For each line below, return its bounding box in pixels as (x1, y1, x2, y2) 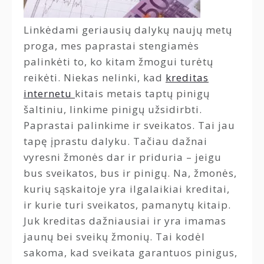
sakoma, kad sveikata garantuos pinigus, (24, 246, 237, 259)
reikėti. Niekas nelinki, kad (24, 71, 166, 84)
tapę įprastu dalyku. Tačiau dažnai (24, 134, 207, 148)
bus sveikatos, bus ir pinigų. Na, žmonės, (24, 166, 237, 180)
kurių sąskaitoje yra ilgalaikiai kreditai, (24, 182, 230, 196)
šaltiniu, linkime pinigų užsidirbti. (24, 103, 202, 116)
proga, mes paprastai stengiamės (24, 39, 199, 52)
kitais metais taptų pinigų (75, 87, 210, 100)
